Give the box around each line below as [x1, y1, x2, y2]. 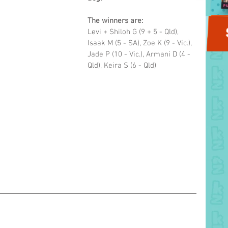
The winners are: [88, 16, 145, 26]
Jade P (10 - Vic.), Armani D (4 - [88, 50, 192, 60]
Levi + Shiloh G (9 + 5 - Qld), [88, 27, 181, 37]
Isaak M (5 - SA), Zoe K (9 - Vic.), [88, 39, 194, 48]
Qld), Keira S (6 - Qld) [88, 61, 156, 71]
